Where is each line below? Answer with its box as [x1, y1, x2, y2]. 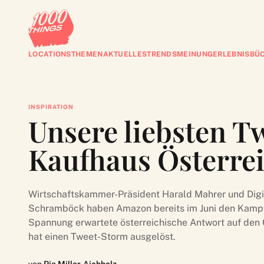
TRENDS [147, 50, 177, 58]
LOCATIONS [28, 50, 71, 58]
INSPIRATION [28, 103, 74, 110]
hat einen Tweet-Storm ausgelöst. [28, 231, 176, 242]
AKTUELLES [103, 50, 147, 58]
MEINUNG [177, 50, 213, 58]
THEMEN [71, 50, 103, 58]
